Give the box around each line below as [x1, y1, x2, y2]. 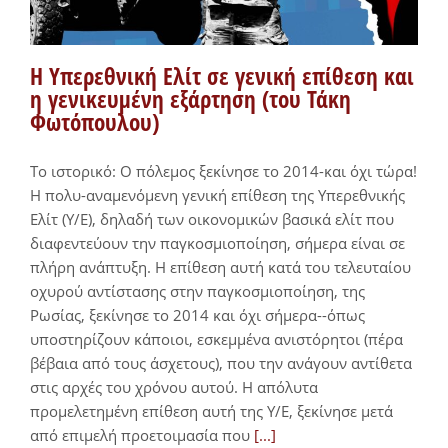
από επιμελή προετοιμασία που [30, 425, 254, 446]
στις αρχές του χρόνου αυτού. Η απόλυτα [30, 377, 318, 398]
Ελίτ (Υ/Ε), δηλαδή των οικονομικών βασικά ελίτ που [30, 209, 394, 230]
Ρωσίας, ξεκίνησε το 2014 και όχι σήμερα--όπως [30, 305, 365, 326]
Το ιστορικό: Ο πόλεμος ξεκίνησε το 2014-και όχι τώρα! [30, 161, 417, 182]
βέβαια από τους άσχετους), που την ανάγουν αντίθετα [30, 353, 412, 374]
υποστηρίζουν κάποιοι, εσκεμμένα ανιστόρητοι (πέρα [30, 329, 403, 350]
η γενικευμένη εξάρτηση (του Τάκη [30, 84, 351, 116]
